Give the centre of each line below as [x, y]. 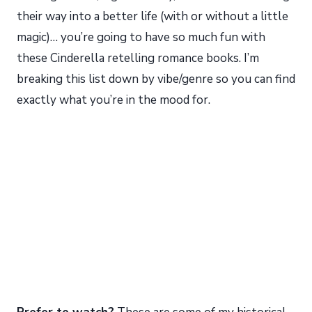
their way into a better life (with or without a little [153, 16]
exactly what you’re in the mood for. [114, 100]
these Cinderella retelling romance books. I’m [138, 58]
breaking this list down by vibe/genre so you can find [156, 79]
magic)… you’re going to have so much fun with [141, 37]
